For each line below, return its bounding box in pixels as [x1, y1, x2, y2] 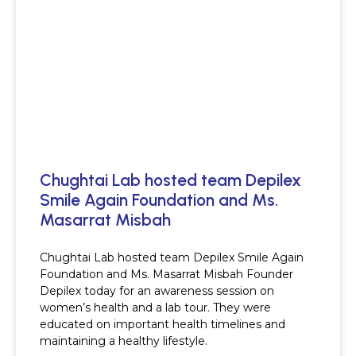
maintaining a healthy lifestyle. [40, 334, 207, 349]
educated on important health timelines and [40, 317, 285, 332]
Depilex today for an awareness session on [40, 284, 274, 299]
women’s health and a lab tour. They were [40, 300, 271, 315]
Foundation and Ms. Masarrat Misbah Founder [40, 267, 293, 282]
